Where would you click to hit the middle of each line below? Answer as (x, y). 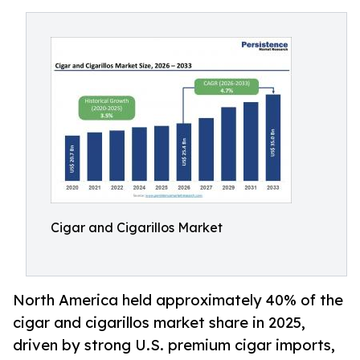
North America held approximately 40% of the (178, 300)
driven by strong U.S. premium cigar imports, (174, 345)
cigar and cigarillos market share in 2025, (159, 323)
